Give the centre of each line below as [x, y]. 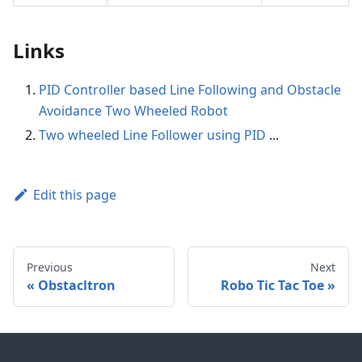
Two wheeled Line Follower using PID [152, 135]
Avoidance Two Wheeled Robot [133, 110]
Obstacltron [77, 285]
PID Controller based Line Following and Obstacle [190, 89]
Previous [50, 267]
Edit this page [74, 194]
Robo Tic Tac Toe [272, 285]
